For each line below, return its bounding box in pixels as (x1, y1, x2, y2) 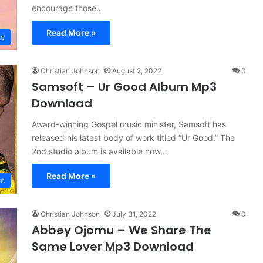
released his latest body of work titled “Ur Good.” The (32, 133, 235, 143)
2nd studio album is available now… (32, 146, 167, 156)
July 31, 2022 (112, 210, 156, 218)
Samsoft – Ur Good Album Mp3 (32, 79, 217, 95)
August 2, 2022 (112, 66, 161, 75)
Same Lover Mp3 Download (32, 238, 194, 255)
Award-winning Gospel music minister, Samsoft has (32, 119, 226, 129)
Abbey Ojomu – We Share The (32, 222, 211, 238)
